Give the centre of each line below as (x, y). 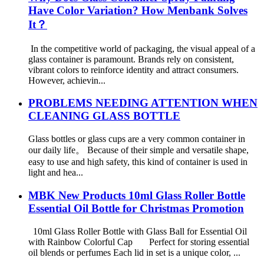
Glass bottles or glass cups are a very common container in (137, 139)
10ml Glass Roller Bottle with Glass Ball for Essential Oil (138, 231)
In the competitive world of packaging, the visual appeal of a (142, 48)
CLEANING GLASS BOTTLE (104, 116)
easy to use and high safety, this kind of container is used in (138, 162)
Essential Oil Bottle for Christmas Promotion (136, 208)
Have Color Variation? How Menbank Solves (138, 10)
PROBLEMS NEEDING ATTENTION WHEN (143, 103)
